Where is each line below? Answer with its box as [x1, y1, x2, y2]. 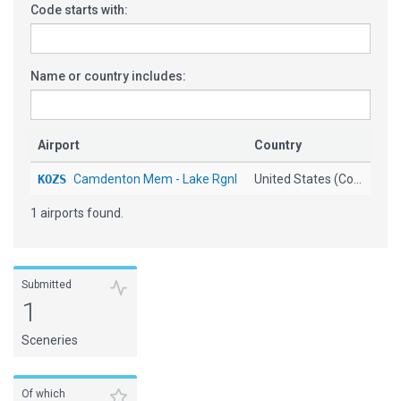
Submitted [21, 278, 72, 291]
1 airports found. [30, 206, 124, 220]
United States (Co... [254, 172, 362, 186]
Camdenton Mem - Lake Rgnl [73, 172, 237, 186]
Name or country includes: [30, 69, 186, 83]
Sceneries [21, 333, 78, 347]
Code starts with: [30, 3, 128, 17]
